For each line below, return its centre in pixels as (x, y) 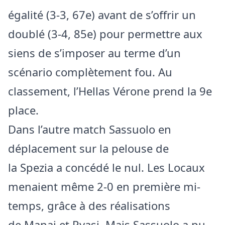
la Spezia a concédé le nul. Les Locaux (106, 167)
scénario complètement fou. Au (90, 72)
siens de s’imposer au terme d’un (94, 52)
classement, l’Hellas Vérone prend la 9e (110, 91)
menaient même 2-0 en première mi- (104, 186)
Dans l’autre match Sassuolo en (90, 129)
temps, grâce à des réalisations (89, 205)
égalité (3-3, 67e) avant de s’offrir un (102, 14)
